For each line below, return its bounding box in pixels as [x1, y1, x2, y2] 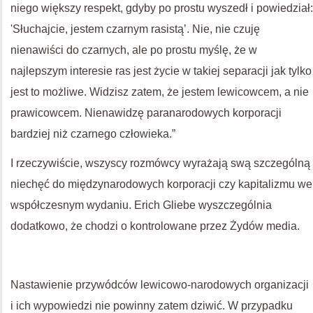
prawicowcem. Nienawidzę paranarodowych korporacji [10, 106, 282, 119]
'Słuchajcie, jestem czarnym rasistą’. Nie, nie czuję [10, 22, 260, 35]
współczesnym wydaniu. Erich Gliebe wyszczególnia [10, 198, 272, 211]
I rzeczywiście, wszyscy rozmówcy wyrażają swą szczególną [10, 156, 310, 169]
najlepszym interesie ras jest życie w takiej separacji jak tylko [10, 64, 312, 77]
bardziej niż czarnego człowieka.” [10, 127, 175, 140]
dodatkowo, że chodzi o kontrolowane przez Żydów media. [10, 219, 300, 232]
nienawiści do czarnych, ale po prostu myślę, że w [10, 43, 257, 56]
